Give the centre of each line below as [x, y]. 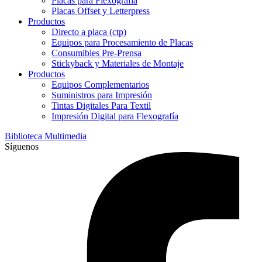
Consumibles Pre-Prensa [96, 53]
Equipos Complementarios [100, 84]
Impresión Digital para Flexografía [115, 116]
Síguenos [22, 146]
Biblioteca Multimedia [46, 136]
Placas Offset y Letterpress [101, 11]
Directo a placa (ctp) [89, 32]
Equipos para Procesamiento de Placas [122, 42]
